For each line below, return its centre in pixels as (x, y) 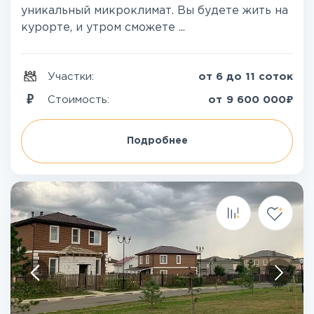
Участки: (73, 77)
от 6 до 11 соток (246, 77)
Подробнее (157, 141)
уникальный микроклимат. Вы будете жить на (155, 11)
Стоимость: (80, 100)
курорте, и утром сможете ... (103, 28)
